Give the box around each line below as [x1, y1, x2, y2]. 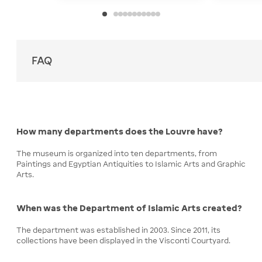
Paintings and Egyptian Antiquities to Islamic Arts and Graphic [16, 160, 246, 169]
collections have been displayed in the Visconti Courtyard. [16, 236, 230, 245]
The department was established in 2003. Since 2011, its [16, 225, 220, 235]
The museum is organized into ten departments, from [16, 149, 217, 158]
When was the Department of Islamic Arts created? [16, 202, 242, 213]
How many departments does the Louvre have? [16, 126, 223, 137]
